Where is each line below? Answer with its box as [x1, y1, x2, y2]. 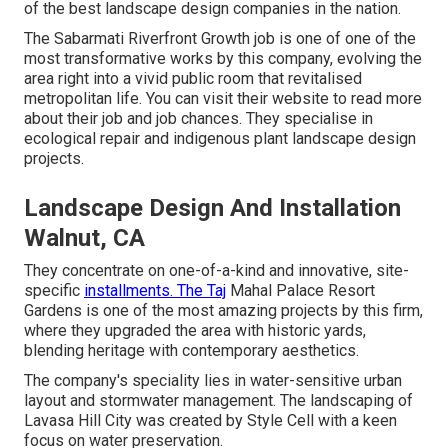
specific [24, 281, 84, 301]
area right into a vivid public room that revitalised [24, 69, 362, 89]
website [272, 89, 329, 109]
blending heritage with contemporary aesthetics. [24, 341, 359, 361]
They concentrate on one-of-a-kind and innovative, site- [24, 261, 409, 281]
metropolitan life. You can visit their [24, 89, 272, 109]
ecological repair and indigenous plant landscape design [24, 129, 416, 149]
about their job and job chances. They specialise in [24, 109, 373, 129]
